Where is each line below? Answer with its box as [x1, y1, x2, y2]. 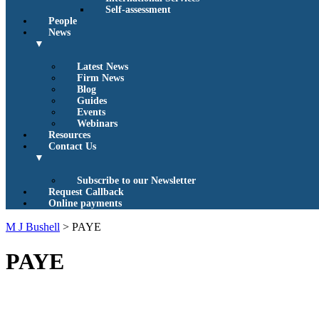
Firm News [77, 73, 124, 83]
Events [77, 107, 105, 117]
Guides [77, 95, 107, 106]
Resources [48, 130, 90, 140]
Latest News [77, 61, 128, 72]
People [48, 16, 77, 26]
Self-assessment [105, 4, 171, 15]
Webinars [77, 118, 117, 129]
